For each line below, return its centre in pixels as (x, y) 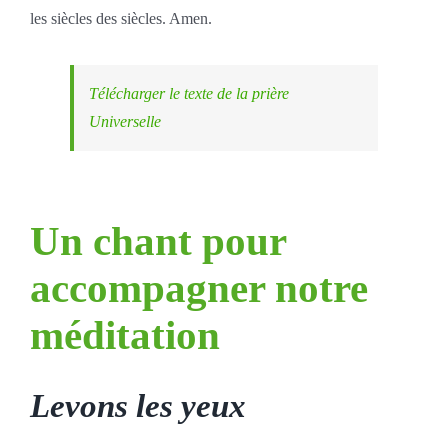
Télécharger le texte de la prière (188, 93)
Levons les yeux (137, 405)
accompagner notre (198, 288)
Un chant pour (157, 241)
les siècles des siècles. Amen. (120, 18)
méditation (124, 335)
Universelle (124, 121)
